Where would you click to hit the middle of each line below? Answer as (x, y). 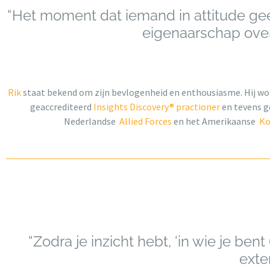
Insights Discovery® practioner (157, 107)
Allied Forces (146, 121)
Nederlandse (92, 121)
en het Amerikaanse (215, 121)
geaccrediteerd (61, 107)
